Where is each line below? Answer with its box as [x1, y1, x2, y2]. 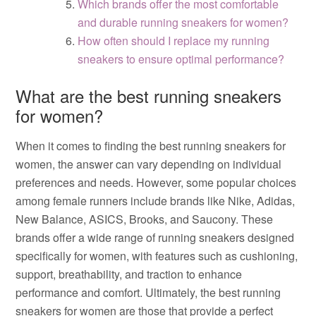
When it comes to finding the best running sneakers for [16, 138, 286, 154]
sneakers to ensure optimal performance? [78, 51, 285, 67]
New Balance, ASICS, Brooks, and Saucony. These [16, 211, 274, 227]
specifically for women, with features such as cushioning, [16, 248, 298, 264]
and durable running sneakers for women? [78, 14, 289, 30]
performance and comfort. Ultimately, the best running [16, 284, 281, 300]
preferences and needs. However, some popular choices [16, 174, 297, 190]
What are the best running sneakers [16, 83, 282, 108]
